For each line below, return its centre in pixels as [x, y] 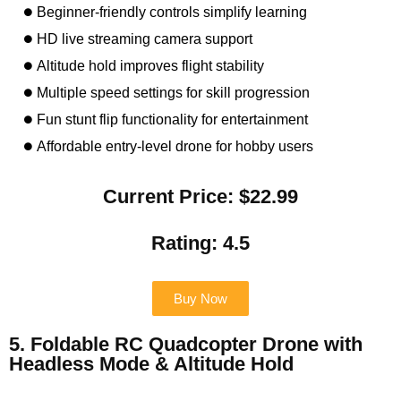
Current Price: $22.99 [200, 196]
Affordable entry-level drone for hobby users [175, 146]
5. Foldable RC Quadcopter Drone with [186, 344]
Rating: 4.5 [200, 243]
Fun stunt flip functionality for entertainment [173, 119]
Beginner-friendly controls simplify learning [172, 12]
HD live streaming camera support [145, 38]
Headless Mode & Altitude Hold [151, 363]
